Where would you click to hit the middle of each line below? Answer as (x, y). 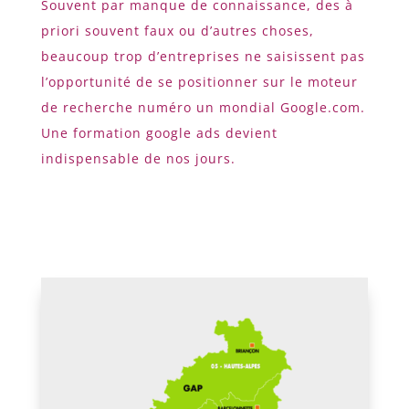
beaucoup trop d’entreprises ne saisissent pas (203, 57)
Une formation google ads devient (159, 133)
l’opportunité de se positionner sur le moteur (199, 82)
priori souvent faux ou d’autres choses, (177, 31)
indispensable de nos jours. (138, 159)
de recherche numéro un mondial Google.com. (203, 108)
